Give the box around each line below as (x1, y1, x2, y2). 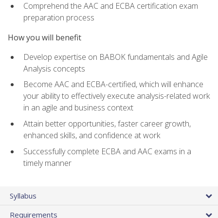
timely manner (23, 157, 72, 168)
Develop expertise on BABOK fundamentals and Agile (23, 51, 208, 62)
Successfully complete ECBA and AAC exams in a (23, 145, 191, 157)
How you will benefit (8, 32, 81, 43)
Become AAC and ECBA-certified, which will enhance (23, 79, 203, 90)
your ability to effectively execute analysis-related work (23, 91, 210, 102)
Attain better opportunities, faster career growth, (23, 118, 191, 129)
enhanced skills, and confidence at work (23, 130, 160, 141)
